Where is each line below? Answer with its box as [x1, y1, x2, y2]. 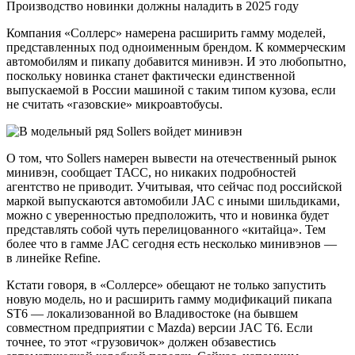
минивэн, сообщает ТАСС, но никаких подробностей [6, 165, 296, 179]
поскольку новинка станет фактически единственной [6, 68, 296, 82]
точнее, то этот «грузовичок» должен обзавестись [6, 334, 276, 349]
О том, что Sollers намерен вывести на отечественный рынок [6, 151, 337, 165]
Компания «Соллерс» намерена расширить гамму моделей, [6, 25, 326, 40]
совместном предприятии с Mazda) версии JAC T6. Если [6, 320, 313, 334]
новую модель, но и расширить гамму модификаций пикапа [6, 292, 332, 306]
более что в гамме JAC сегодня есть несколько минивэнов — [6, 236, 337, 250]
